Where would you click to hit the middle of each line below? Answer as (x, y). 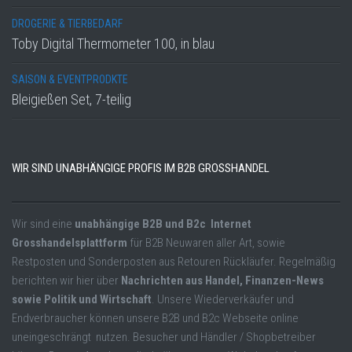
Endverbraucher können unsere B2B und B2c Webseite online (155, 319)
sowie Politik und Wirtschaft (82, 300)
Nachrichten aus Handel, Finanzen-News (222, 281)
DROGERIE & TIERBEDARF (67, 24)
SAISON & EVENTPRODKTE (70, 80)
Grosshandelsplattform (70, 243)
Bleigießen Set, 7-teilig (71, 100)
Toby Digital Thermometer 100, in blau (113, 44)
